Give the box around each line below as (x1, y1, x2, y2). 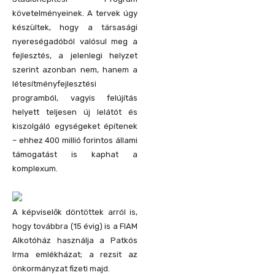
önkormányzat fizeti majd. (12, 263, 110, 273)
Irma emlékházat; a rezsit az (12, 249, 137, 259)
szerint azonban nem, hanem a (12, 64, 137, 74)
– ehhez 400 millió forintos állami (12, 135, 137, 145)
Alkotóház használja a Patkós (12, 235, 137, 245)
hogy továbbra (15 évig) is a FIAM (12, 221, 137, 231)
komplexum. (12, 163, 58, 173)
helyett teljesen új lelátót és (12, 107, 137, 117)
